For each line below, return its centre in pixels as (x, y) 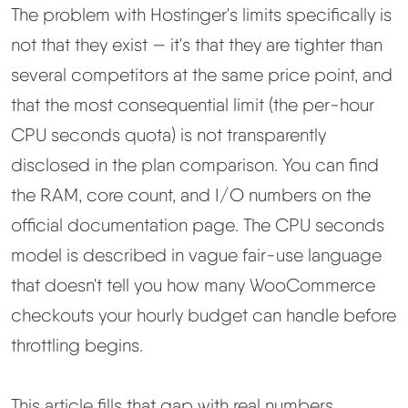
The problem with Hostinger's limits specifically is (201, 15)
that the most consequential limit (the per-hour (193, 105)
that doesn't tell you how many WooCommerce (193, 286)
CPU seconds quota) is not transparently (168, 135)
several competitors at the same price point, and (202, 75)
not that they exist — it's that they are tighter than (197, 45)
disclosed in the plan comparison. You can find (195, 165)
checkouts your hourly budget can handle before (204, 316)
